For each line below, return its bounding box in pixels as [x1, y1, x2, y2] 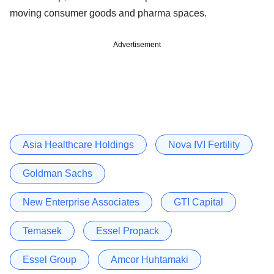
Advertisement [113, 40, 161, 49]
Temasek [23, 225, 62, 236]
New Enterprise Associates [23, 196, 139, 207]
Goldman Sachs [23, 168, 92, 179]
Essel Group [23, 254, 76, 265]
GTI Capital [174, 196, 223, 207]
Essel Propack [96, 225, 159, 236]
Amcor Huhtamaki [111, 254, 188, 265]
